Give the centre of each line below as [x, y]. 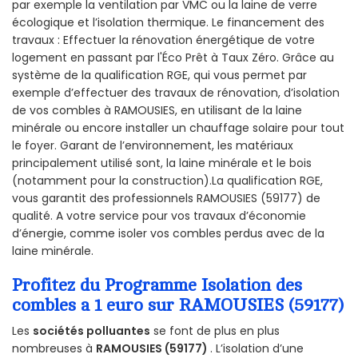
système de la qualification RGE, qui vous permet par [159, 75]
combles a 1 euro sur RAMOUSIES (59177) [178, 305]
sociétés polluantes [91, 331]
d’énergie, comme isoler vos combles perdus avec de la [168, 233]
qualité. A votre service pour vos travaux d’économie [159, 215]
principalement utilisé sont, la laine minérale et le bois [162, 163]
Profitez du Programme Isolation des [157, 285]
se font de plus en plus [215, 331]
